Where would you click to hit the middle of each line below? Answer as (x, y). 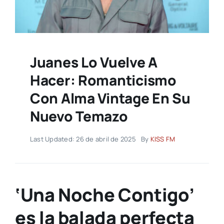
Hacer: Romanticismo (103, 80)
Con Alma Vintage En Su (110, 98)
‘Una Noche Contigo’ (104, 195)
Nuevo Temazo (79, 116)
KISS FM (163, 139)
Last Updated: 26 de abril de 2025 (83, 139)
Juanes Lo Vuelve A (93, 62)
